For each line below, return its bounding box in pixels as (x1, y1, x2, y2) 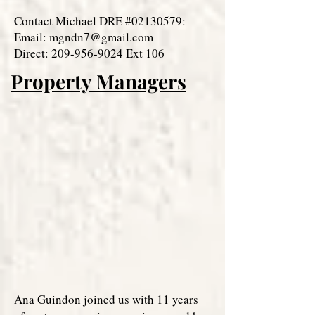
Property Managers (11, 68, 186, 94)
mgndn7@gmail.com (49, 29, 153, 45)
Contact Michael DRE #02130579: (14, 13, 186, 29)
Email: (14, 29, 49, 45)
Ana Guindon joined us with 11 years (14, 291, 198, 307)
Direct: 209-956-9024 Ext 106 (14, 45, 165, 61)
